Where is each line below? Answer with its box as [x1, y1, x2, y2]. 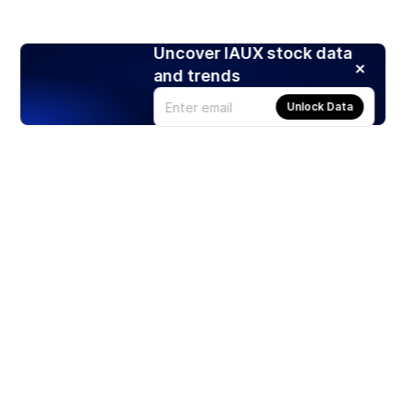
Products [14, 354, 72, 370]
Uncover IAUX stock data [153, 43, 353, 63]
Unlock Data [286, 100, 353, 114]
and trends [153, 66, 241, 86]
